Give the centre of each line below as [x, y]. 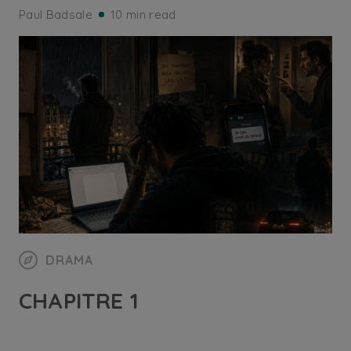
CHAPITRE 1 [79, 300]
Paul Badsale [56, 14]
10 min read [143, 14]
